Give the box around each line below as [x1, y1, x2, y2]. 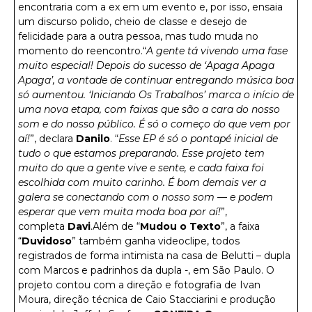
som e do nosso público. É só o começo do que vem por [18, 117, 290, 130]
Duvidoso [22, 234, 72, 247]
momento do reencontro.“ [18, 44, 146, 57]
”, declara [30, 132, 76, 145]
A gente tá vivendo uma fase [146, 44, 288, 57]
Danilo [76, 132, 110, 145]
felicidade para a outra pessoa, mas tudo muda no [18, 29, 258, 42]
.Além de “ [91, 219, 140, 233]
